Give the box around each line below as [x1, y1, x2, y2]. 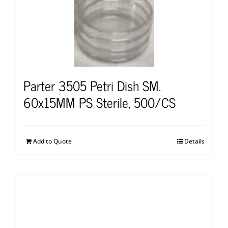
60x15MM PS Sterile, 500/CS [23, 91, 176, 113]
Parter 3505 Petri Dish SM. [23, 74, 161, 97]
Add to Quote [33, 137, 72, 146]
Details [184, 137, 205, 146]
